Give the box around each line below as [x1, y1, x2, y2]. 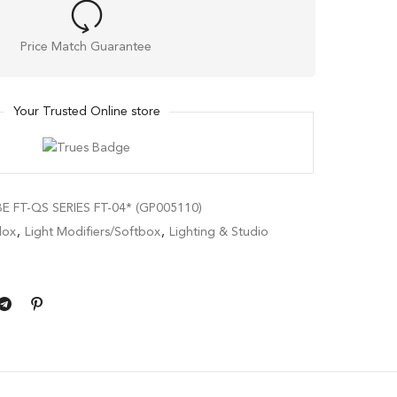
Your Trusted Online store [12, 105, 160, 119]
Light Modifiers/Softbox [25, 225, 160, 238]
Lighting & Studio [169, 225, 269, 238]
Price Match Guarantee [20, 41, 152, 54]
